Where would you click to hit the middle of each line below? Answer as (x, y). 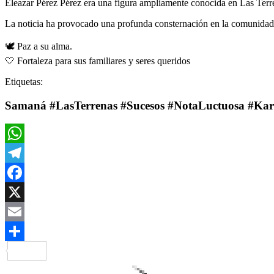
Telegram (23, 172)
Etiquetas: (24, 81)
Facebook (24, 192)
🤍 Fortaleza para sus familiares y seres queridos (98, 61)
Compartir (66, 251)
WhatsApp (26, 153)
